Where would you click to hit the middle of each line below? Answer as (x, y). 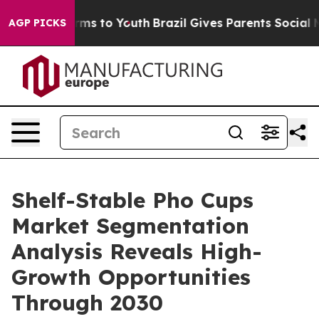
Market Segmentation (130, 226)
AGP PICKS (37, 23)
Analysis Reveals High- (137, 251)
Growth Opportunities (131, 277)
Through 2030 (87, 303)
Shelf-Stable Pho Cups (132, 200)
